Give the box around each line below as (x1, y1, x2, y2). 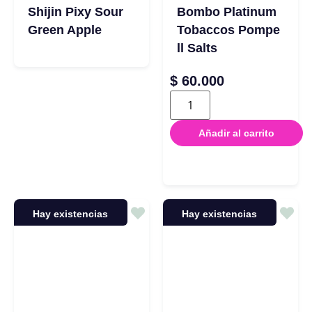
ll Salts (177, 40, 217, 55)
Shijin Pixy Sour (28, 4, 123, 19)
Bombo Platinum (177, 4, 276, 19)
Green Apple (28, 22, 102, 37)
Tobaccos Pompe (177, 22, 280, 37)
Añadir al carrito (198, 127, 274, 139)
